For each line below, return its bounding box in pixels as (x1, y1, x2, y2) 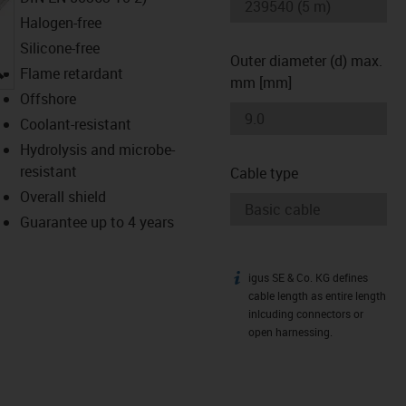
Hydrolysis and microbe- (19, 139, 175, 159)
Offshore (19, 88, 76, 109)
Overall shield (19, 186, 106, 207)
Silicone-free (19, 37, 100, 58)
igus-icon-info (229, 270, 317, 291)
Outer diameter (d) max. (230, 50, 382, 71)
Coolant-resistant (19, 113, 131, 134)
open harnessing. (248, 324, 333, 339)
